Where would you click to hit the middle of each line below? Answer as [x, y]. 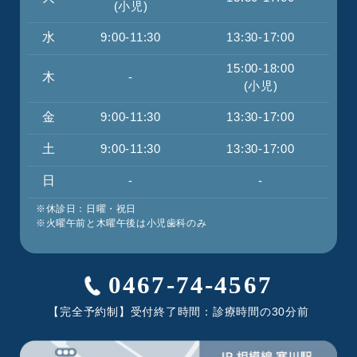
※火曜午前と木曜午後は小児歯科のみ [122, 223]
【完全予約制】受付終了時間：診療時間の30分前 [178, 311]
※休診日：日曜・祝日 [86, 208]
